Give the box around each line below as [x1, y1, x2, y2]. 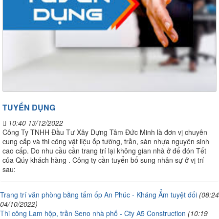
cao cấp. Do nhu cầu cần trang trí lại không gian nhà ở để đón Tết [2, 145, 206, 155]
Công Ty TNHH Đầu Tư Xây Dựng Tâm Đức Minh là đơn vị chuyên [2, 127, 207, 137]
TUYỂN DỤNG [2, 101, 55, 113]
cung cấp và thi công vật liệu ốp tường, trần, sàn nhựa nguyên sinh [2, 136, 209, 146]
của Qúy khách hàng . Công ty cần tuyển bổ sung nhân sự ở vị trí [2, 154, 204, 165]
